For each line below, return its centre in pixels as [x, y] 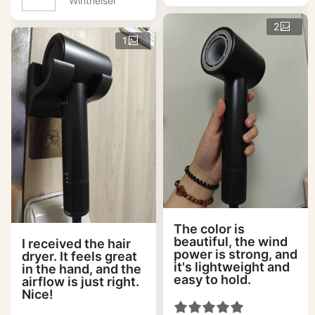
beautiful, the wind [231, 241]
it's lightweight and [232, 266]
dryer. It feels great [79, 257]
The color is [209, 229]
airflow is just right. [81, 282]
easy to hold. [212, 279]
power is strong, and [236, 254]
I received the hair [76, 244]
